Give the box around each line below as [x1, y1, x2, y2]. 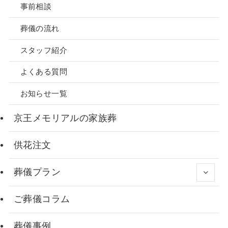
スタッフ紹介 [20, 46, 68, 54]
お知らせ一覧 [20, 90, 68, 98]
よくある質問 [20, 68, 68, 76]
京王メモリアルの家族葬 [13, 112, 117, 123]
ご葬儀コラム [13, 194, 70, 205]
